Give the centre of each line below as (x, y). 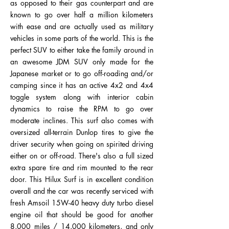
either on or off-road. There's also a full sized (82, 156)
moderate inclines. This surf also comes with (82, 120)
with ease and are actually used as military (82, 26)
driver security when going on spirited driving (82, 144)
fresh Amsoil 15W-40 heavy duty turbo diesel (82, 203)
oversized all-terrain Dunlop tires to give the (82, 132)
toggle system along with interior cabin (82, 97)
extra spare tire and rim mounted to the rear (82, 167)
